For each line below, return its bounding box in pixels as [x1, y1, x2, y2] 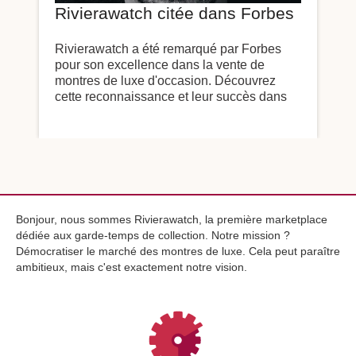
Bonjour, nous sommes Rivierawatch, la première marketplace [16, 213, 327, 226]
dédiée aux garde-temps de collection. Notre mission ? [16, 229, 290, 242]
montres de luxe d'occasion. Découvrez [55, 74, 276, 87]
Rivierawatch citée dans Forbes [55, 4, 294, 22]
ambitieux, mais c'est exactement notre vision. [16, 261, 247, 273]
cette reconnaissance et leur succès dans [55, 90, 287, 103]
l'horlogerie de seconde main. [55, 106, 221, 119]
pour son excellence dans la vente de [55, 58, 265, 72]
